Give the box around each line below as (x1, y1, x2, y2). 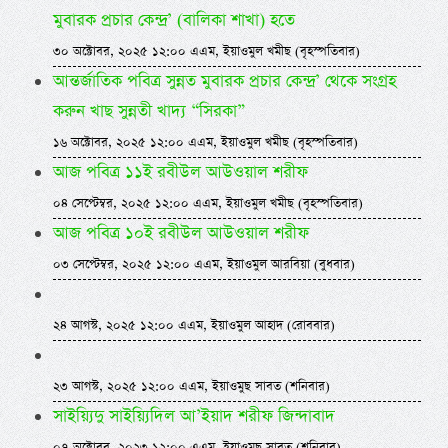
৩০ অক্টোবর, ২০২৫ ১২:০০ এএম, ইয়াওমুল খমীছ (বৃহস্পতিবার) (52, 42, 360, 60)
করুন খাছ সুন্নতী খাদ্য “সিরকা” (52, 99, 246, 123)
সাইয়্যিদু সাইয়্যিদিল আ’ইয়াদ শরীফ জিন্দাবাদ (52, 404, 335, 428)
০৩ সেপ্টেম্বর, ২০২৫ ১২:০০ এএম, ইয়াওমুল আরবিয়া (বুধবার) (52, 255, 355, 273)
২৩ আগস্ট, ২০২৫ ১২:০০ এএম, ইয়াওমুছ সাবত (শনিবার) (52, 377, 330, 395)
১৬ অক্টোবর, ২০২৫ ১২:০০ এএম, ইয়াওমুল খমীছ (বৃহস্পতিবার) (52, 133, 358, 151)
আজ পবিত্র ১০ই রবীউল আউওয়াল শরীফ (52, 221, 309, 245)
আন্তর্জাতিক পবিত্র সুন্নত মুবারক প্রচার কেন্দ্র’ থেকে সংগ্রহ (52, 69, 396, 93)
